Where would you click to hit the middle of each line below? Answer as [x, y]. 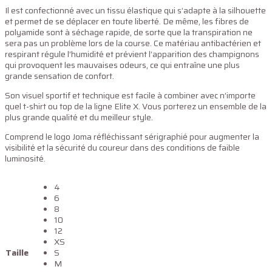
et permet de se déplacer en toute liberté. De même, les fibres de [127, 21]
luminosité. [25, 158]
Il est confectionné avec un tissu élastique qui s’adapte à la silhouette [135, 10]
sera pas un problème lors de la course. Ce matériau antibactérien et [133, 43]
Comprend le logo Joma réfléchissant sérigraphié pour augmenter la [132, 137]
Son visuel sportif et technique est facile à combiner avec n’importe [130, 95]
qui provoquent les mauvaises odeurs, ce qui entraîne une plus [122, 65]
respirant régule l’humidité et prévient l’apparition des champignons [132, 54]
